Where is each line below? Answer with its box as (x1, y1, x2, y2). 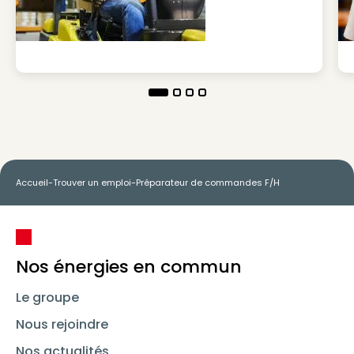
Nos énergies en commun (16, 254, 242, 279)
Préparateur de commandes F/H (136, 176, 280, 189)
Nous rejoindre (16, 315, 108, 333)
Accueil (16, 176, 48, 189)
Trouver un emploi (53, 176, 131, 189)
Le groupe (16, 288, 79, 307)
